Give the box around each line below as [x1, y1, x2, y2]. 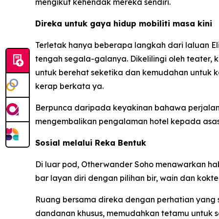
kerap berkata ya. [35, 81, 104, 91]
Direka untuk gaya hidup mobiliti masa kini [35, 18, 212, 28]
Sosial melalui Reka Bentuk [35, 137, 146, 148]
